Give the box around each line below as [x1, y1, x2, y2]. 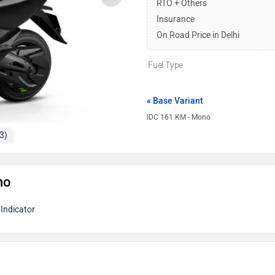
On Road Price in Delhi [157, 30, 239, 41]
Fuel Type [148, 60, 184, 71]
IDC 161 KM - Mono [147, 113, 211, 122]
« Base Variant [147, 96, 203, 106]
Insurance [157, 14, 195, 25]
